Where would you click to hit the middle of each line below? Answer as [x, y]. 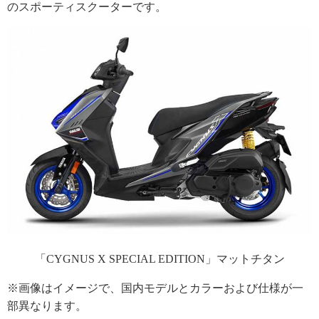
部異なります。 [47, 306]
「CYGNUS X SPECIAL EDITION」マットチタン [159, 259]
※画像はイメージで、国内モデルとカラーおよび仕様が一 [155, 288]
